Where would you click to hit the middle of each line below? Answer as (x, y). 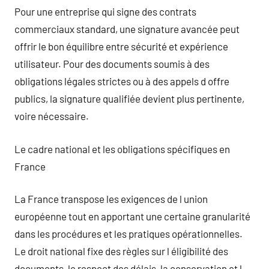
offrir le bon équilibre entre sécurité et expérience (121, 46)
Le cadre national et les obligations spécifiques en (122, 149)
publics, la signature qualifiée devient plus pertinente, (129, 98)
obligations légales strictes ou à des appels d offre (122, 81)
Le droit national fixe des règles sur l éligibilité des (121, 251)
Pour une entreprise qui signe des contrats (105, 11)
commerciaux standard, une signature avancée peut (127, 29)
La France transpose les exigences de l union (111, 199)
